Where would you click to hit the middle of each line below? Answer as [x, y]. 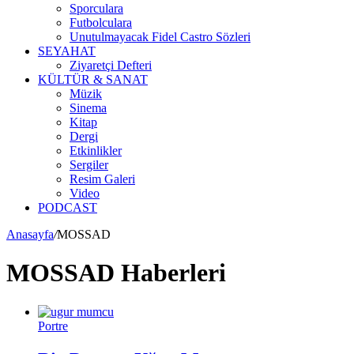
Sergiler [89, 165]
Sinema [88, 108]
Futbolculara [101, 23]
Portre [53, 326]
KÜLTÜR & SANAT [93, 79]
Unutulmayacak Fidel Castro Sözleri [160, 37]
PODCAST [68, 207]
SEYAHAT [67, 51]
